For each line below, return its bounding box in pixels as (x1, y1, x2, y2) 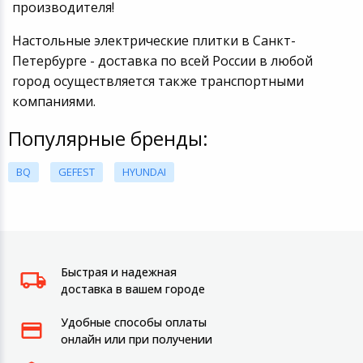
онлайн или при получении (61, 331, 212, 348)
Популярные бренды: (8, 125, 208, 152)
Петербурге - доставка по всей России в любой (11, 52, 313, 70)
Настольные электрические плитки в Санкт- (11, 32, 296, 50)
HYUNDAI (122, 164, 166, 180)
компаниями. (11, 92, 96, 111)
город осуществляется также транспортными (11, 72, 304, 91)
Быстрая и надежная (61, 264, 177, 280)
